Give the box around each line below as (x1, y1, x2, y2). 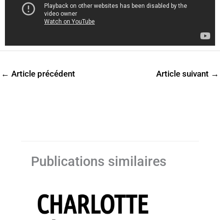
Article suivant (156, 68, 211, 79)
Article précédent (9, 68, 75, 79)
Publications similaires (31, 153, 167, 169)
